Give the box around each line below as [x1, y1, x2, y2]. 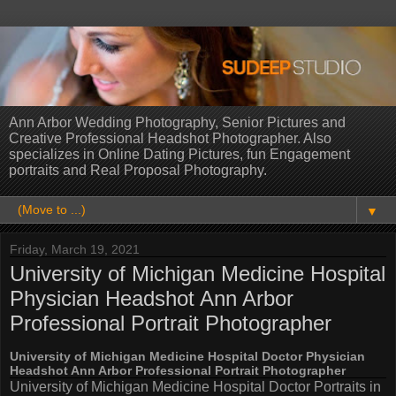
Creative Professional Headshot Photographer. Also [9, 130, 331, 146]
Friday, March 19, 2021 [10, 241, 140, 256]
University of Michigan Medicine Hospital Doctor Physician [10, 349, 365, 364]
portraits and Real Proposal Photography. [9, 162, 267, 178]
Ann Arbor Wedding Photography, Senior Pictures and [9, 114, 346, 130]
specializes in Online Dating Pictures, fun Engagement [9, 146, 350, 162]
